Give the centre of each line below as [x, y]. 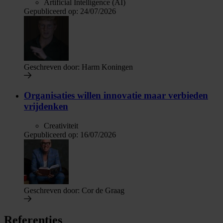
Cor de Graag [102, 190]
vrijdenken [46, 106]
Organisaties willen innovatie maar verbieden [116, 95]
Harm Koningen [106, 67]
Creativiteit [61, 125]
